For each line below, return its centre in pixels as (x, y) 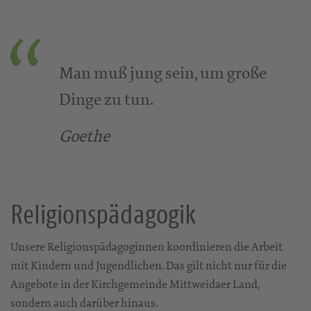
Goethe (84, 136)
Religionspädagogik (103, 215)
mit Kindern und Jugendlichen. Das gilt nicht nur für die (149, 265)
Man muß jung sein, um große (163, 73)
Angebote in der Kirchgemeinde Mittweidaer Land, (135, 284)
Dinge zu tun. (107, 99)
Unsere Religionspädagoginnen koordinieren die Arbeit (146, 246)
